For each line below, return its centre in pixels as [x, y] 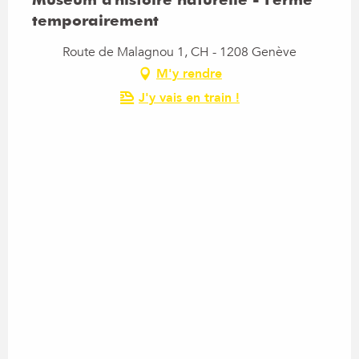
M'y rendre [189, 74]
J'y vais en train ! [189, 98]
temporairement [95, 20]
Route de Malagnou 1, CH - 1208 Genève [179, 52]
